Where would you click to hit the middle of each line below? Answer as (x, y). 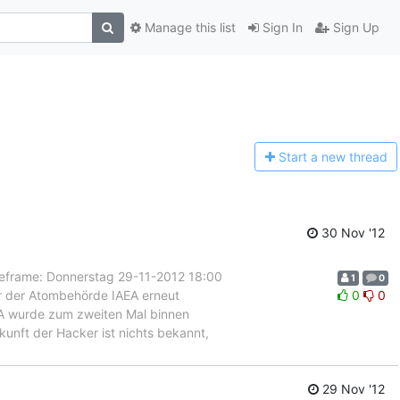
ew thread (358, 157)
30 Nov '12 (351, 232)
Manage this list (188, 28)
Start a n (303, 157)
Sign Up (354, 28)
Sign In (280, 28)
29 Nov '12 (352, 389)
